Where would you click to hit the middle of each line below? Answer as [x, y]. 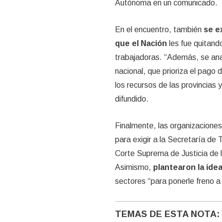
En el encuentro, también [159, 30]
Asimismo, [134, 167]
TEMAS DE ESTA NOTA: [167, 214]
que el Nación [141, 44]
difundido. [132, 99]
